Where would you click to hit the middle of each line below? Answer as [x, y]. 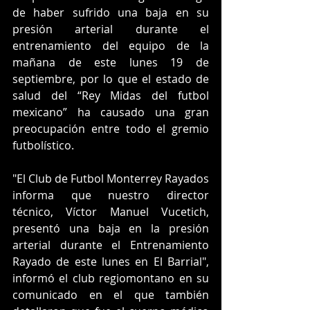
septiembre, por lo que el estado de [111, 79]
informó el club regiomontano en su [111, 278]
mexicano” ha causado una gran [111, 112]
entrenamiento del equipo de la [111, 45]
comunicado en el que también [111, 294]
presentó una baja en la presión [111, 228]
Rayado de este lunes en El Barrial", [111, 261]
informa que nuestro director [111, 195]
